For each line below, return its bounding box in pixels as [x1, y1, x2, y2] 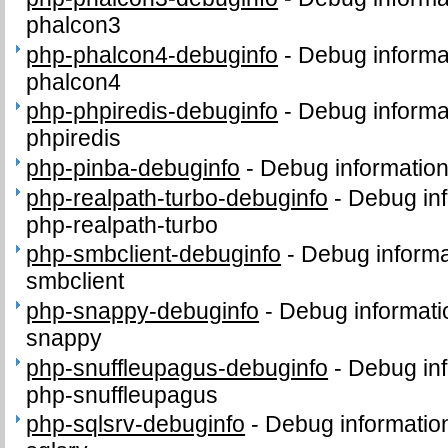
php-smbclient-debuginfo [26, 241, 282, 268]
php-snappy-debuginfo [26, 298, 260, 325]
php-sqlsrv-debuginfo [26, 411, 246, 438]
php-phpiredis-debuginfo [26, 98, 279, 125]
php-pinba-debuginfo [26, 155, 241, 182]
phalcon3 [26, 11, 122, 38]
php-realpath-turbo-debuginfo [26, 184, 329, 211]
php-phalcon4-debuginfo [26, 41, 279, 68]
